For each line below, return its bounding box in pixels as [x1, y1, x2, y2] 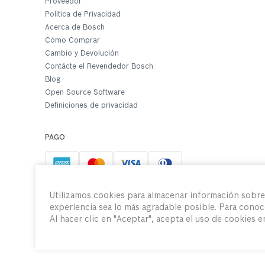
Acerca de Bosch [45, 24, 105, 31]
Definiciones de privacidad [45, 102, 138, 109]
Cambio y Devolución [45, 50, 119, 57]
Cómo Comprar [45, 37, 100, 44]
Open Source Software [45, 89, 125, 96]
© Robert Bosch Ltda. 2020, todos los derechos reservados [45, 227, 257, 235]
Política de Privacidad [45, 11, 121, 18]
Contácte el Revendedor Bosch [45, 63, 153, 70]
